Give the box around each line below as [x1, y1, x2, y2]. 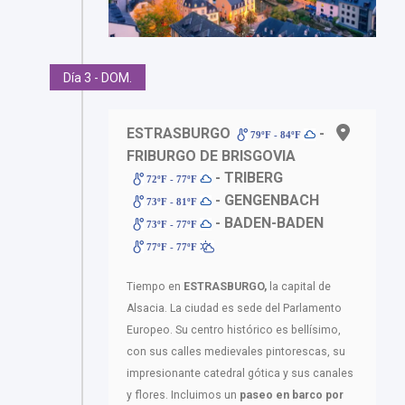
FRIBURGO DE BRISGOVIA [127, 146, 296, 165]
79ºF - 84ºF [248, 128, 305, 140]
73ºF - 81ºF [144, 195, 201, 207]
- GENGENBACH [212, 191, 320, 209]
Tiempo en [127, 279, 184, 293]
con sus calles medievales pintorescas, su [127, 344, 345, 358]
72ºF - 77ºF [144, 173, 201, 184]
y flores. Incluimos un [127, 388, 240, 401]
